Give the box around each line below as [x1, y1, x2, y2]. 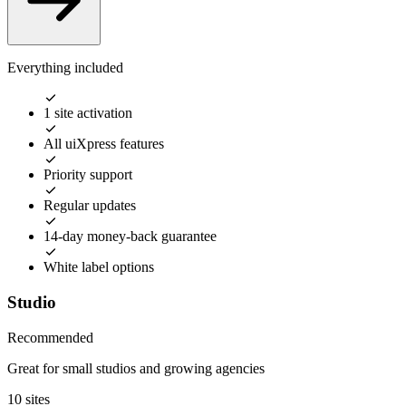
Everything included [7, 60, 123, 76]
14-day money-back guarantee [43, 228, 217, 245]
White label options [43, 259, 154, 275]
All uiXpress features [43, 136, 164, 152]
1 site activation [43, 105, 132, 121]
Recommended [7, 329, 93, 345]
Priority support [43, 167, 132, 183]
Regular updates [43, 198, 136, 214]
